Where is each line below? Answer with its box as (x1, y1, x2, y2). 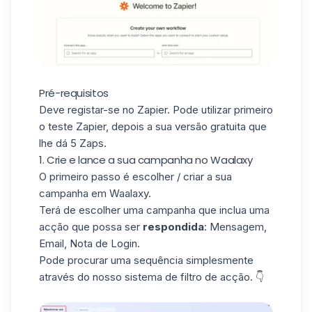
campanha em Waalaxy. (39, 186, 151, 200)
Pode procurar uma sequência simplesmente (39, 253, 253, 267)
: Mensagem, (204, 219, 267, 233)
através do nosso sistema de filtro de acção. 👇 (39, 270, 264, 283)
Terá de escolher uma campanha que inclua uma (39, 203, 270, 217)
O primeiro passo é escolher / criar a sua (39, 169, 232, 183)
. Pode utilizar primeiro (167, 102, 273, 116)
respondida (143, 219, 204, 233)
